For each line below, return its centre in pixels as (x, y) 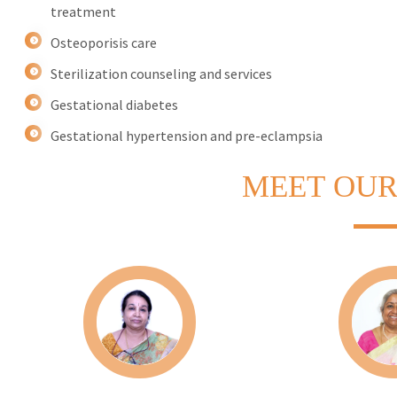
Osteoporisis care (104, 43)
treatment (84, 12)
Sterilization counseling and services (162, 74)
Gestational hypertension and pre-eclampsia (187, 136)
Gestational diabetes (115, 105)
